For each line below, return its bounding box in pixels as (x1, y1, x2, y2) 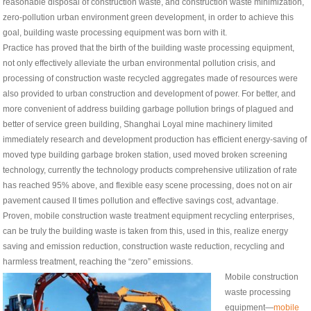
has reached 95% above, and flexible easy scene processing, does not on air (3, 180, 293, 190)
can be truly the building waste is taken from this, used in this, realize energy (3, 226, 289, 236)
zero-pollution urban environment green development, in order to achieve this (3, 12, 294, 22)
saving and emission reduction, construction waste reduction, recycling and (3, 241, 285, 251)
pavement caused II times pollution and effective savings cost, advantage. (3, 195, 279, 205)
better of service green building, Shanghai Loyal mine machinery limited (3, 119, 274, 129)
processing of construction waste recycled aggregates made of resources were (3, 73, 299, 83)
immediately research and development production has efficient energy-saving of (3, 134, 308, 144)
